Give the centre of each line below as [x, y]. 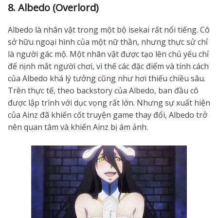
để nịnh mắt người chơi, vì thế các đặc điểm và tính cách [108, 66]
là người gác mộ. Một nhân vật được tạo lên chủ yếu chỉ [108, 54]
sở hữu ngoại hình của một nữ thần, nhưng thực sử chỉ [108, 42]
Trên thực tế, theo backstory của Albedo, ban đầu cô [103, 91]
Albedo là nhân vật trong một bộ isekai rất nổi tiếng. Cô [109, 30]
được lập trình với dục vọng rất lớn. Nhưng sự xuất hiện [109, 103]
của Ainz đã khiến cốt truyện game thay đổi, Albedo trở [108, 115]
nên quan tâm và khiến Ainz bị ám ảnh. [78, 127]
